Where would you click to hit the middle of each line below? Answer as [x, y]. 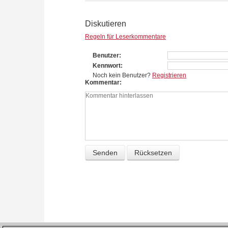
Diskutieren [106, 24]
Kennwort [107, 66]
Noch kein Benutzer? [122, 76]
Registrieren [169, 76]
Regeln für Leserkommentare [125, 37]
